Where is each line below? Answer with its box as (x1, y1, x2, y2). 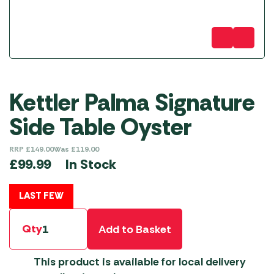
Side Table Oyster (9, 112, 192, 143)
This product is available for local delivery (34, 254, 246, 269)
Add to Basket (98, 221, 171, 237)
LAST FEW (19, 190, 64, 202)
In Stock (65, 155, 116, 173)
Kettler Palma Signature (9, 87, 255, 118)
